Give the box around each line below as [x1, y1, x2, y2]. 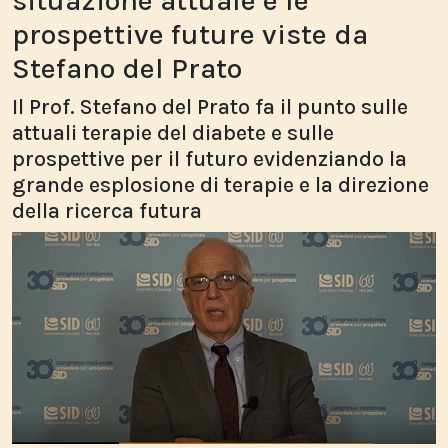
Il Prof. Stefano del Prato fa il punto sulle [12, 94, 408, 119]
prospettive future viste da [12, 18, 368, 51]
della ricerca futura [12, 198, 202, 223]
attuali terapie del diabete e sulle [12, 120, 334, 145]
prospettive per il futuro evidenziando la [12, 146, 407, 171]
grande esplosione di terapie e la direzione [12, 172, 429, 197]
